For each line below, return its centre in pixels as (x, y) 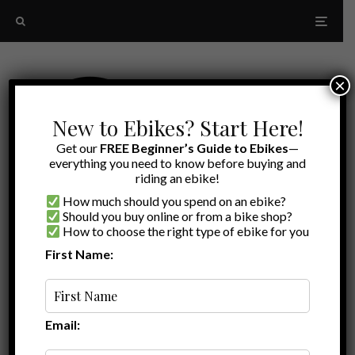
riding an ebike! (177, 178)
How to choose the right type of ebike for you (185, 231)
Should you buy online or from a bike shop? (177, 216)
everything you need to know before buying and (177, 163)
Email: (63, 324)
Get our (78, 148)
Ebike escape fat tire (172, 304)
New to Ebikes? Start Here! (177, 128)
